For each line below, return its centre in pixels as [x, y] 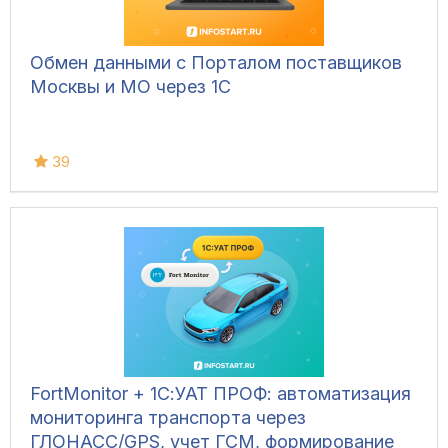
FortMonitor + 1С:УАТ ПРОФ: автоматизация [220, 394]
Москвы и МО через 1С [130, 87]
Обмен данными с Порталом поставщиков [216, 63]
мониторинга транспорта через [168, 418]
